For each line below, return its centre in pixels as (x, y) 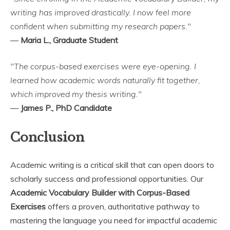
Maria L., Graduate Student (69, 40)
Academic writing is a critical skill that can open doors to (112, 165)
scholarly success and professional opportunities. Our (107, 178)
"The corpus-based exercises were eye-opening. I (103, 66)
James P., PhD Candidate (66, 108)
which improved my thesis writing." (76, 94)
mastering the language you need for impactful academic (114, 220)
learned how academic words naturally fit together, (105, 80)
